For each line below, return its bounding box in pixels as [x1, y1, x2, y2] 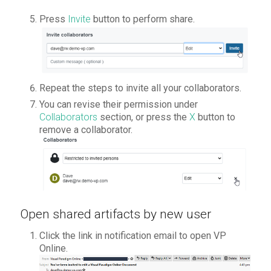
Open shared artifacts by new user [20, 206, 211, 221]
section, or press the [97, 111, 189, 123]
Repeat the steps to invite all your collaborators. [39, 82, 241, 94]
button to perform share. [90, 13, 195, 25]
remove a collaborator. [39, 123, 132, 135]
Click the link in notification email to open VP [39, 229, 226, 241]
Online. [39, 242, 68, 254]
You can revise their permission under [39, 98, 198, 110]
